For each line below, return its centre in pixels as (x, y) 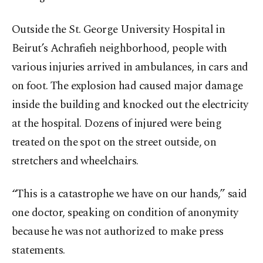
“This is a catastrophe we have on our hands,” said (129, 194)
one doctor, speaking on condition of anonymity (125, 213)
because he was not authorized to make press (118, 232)
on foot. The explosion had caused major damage (127, 86)
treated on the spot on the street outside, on (114, 143)
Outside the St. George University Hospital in (119, 30)
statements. (38, 251)
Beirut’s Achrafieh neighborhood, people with (119, 49)
